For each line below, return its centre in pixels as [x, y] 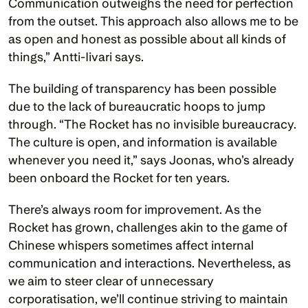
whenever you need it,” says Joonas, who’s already [151, 160]
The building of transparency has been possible [142, 89]
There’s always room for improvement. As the [135, 210]
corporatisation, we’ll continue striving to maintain [148, 299]
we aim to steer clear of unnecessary [111, 281]
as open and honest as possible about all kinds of [147, 39]
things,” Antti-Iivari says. [76, 57]
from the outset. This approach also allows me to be [153, 21]
